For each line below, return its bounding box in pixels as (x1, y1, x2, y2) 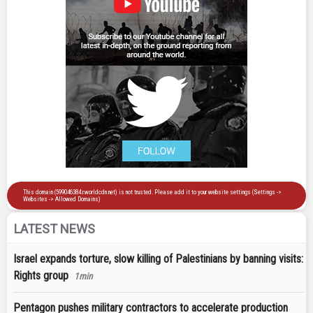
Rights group (13, 269, 68, 283)
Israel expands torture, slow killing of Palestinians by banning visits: (13, 252, 303, 266)
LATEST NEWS (14, 221, 95, 237)
